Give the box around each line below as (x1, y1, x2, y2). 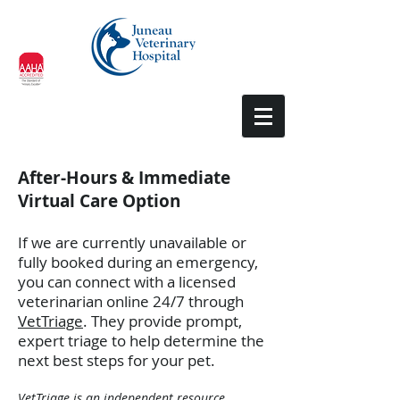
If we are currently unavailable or (18, 232, 246, 253)
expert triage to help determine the (18, 330, 264, 351)
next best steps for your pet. (18, 350, 215, 371)
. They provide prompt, (83, 311, 242, 331)
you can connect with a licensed (18, 271, 236, 292)
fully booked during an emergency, (18, 252, 258, 272)
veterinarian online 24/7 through (18, 291, 244, 312)
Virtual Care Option (18, 189, 180, 212)
